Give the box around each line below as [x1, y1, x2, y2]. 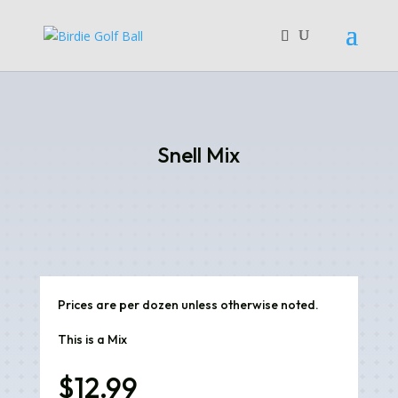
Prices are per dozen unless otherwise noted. [57, 297, 319, 313]
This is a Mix [57, 331, 127, 347]
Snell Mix [157, 141, 241, 168]
